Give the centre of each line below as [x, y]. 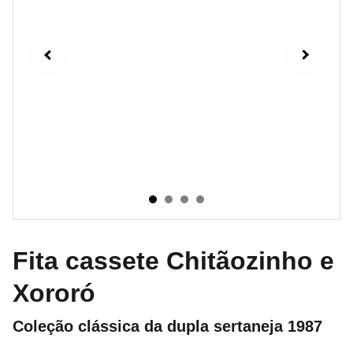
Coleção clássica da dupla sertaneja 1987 [167, 326]
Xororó [54, 293]
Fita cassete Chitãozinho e [173, 261]
